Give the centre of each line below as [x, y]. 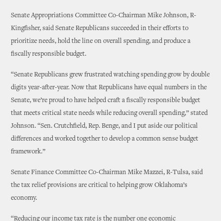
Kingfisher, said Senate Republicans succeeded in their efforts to [100, 29]
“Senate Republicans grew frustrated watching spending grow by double [110, 75]
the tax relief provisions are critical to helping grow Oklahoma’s [99, 185]
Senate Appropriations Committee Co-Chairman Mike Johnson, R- [104, 16]
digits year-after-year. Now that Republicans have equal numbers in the [109, 88]
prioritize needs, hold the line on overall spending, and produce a [101, 41]
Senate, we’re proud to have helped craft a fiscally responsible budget [106, 101]
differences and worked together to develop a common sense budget [105, 139]
